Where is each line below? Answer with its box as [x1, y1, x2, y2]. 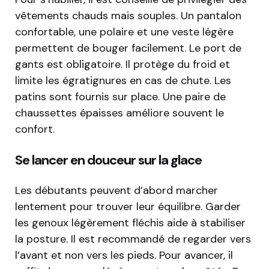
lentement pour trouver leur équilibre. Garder [15, 199, 241, 214]
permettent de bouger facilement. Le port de [15, 41, 241, 56]
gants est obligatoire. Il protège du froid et [15, 57, 230, 72]
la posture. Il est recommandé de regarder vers [15, 232, 251, 247]
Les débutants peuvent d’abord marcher [15, 183, 218, 198]
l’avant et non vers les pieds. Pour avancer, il [15, 248, 233, 263]
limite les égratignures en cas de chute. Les [15, 73, 231, 88]
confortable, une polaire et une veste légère [15, 25, 234, 40]
